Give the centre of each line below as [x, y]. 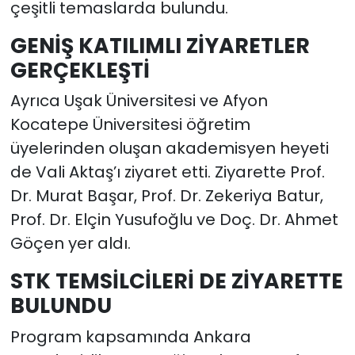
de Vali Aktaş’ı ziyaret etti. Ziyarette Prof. [167, 172]
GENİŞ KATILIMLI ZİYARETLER [160, 45]
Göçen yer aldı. [70, 244]
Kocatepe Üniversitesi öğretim [130, 125]
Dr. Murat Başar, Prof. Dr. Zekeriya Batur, [166, 196]
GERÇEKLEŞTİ [80, 70]
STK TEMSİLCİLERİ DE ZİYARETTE [176, 281]
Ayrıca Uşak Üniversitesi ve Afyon [139, 101]
